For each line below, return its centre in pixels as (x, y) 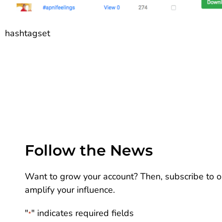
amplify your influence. (70, 190)
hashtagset (28, 33)
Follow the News (89, 151)
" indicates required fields (83, 213)
